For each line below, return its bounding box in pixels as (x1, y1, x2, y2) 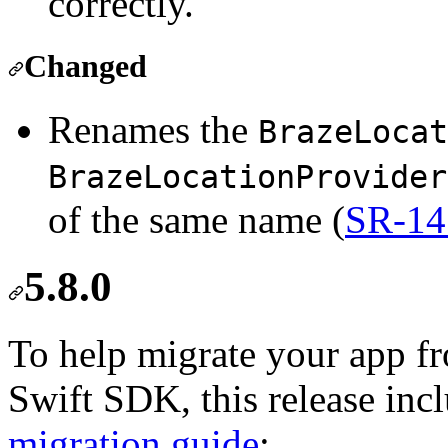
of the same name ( (48, 198, 345, 242)
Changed (24, 48, 147, 85)
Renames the (48, 108, 258, 152)
